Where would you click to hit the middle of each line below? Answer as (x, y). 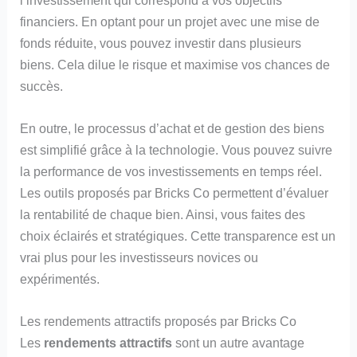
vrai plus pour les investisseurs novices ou (139, 258)
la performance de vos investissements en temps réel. (171, 172)
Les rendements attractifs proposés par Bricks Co (159, 322)
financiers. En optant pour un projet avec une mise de (170, 21)
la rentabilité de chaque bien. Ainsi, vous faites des (163, 215)
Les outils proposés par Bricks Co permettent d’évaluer (175, 193)
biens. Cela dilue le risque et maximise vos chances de (175, 64)
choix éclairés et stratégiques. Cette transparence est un (178, 236)
